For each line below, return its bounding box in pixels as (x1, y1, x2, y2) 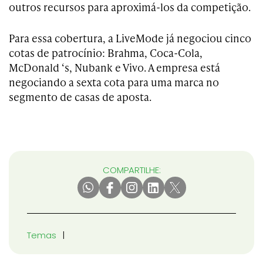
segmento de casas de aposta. (9, 89, 151, 104)
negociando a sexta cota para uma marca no (9, 75, 219, 90)
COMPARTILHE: (102, 164, 161, 177)
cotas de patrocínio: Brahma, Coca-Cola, (9, 45, 203, 60)
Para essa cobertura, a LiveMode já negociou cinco (9, 31, 251, 46)
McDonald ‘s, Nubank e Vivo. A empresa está (9, 60, 220, 75)
